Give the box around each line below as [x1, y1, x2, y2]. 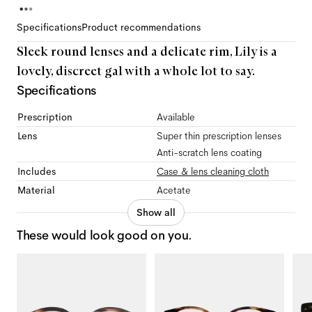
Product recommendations [81, 21, 201, 33]
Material [17, 184, 55, 196]
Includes [17, 165, 56, 178]
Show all [136, 206, 175, 219]
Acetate [157, 184, 191, 196]
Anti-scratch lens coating [157, 146, 262, 159]
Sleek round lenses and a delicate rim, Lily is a [17, 44, 277, 59]
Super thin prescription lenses [157, 130, 281, 142]
